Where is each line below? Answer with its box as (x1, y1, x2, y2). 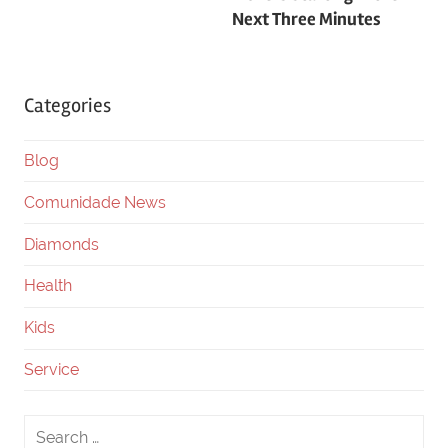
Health (24, 276, 72, 296)
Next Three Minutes (232, 8, 381, 31)
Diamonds (24, 234, 99, 254)
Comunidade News (24, 192, 166, 212)
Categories (24, 92, 111, 118)
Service (24, 359, 79, 379)
